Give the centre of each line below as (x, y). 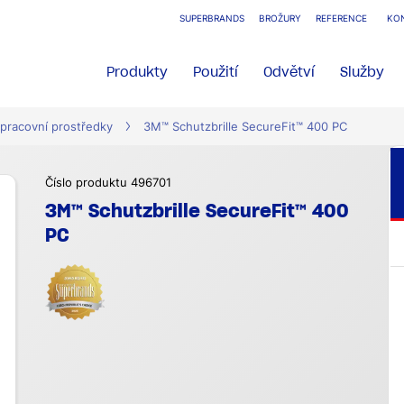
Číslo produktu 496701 (108, 183)
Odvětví (289, 72)
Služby (363, 72)
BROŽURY (280, 18)
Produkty (138, 72)
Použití (216, 72)
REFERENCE (341, 18)
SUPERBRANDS (212, 18)
